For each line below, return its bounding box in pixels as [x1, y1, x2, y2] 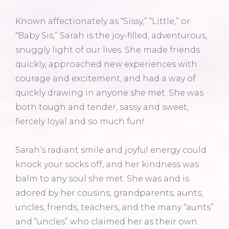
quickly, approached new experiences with [15, 59, 197, 69]
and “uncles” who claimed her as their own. [15, 216, 199, 226]
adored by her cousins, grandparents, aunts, [15, 188, 203, 198]
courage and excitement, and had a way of [15, 73, 196, 83]
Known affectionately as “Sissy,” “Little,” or [15, 16, 190, 26]
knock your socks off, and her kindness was [15, 159, 199, 169]
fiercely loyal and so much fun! [15, 116, 144, 126]
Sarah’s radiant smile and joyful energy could [15, 145, 207, 155]
